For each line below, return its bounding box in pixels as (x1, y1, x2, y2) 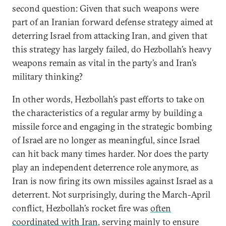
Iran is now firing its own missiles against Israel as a (12, 175, 213, 187)
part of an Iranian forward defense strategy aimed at (12, 16, 213, 28)
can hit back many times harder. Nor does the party (12, 148, 209, 159)
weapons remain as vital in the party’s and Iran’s (12, 57, 197, 69)
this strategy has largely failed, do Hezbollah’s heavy (12, 43, 212, 55)
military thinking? (12, 71, 83, 82)
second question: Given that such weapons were (12, 3, 199, 14)
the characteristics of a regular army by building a (12, 107, 202, 119)
